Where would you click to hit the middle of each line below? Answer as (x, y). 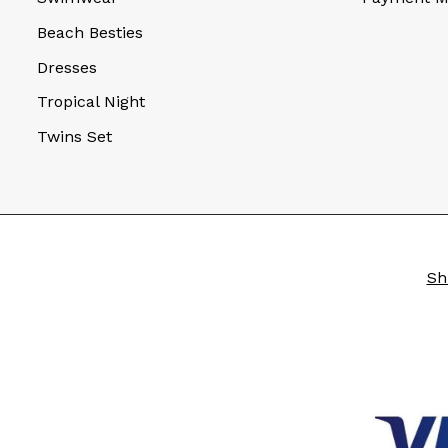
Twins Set (74, 136)
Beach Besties (90, 32)
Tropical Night (91, 102)
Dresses (67, 67)
